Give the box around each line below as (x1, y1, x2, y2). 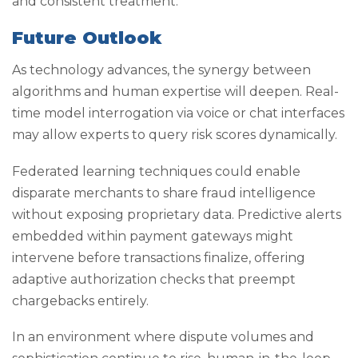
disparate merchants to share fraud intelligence (12, 185, 316, 201)
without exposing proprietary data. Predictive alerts (12, 206, 341, 222)
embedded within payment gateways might (12, 228, 293, 244)
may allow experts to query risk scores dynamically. (12, 127, 337, 143)
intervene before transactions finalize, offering (12, 249, 305, 265)
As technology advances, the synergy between (12, 62, 311, 78)
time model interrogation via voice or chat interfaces (12, 105, 344, 121)
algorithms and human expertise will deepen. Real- (12, 84, 339, 100)
